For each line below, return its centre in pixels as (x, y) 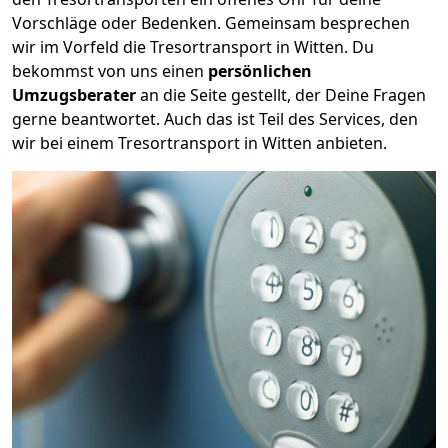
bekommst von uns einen (110, 70)
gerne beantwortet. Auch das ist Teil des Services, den (215, 118)
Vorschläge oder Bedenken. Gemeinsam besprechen (211, 22)
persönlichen (260, 70)
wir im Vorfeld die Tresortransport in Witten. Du (193, 46)
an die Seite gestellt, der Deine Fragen (281, 94)
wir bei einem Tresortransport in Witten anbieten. (199, 142)
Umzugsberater (74, 94)
